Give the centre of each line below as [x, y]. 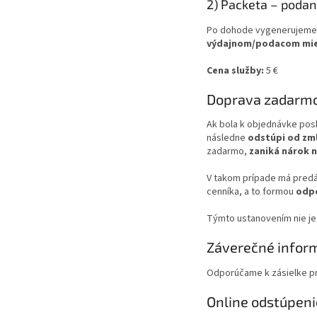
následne [227, 138]
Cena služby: [235, 70]
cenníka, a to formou [251, 192]
